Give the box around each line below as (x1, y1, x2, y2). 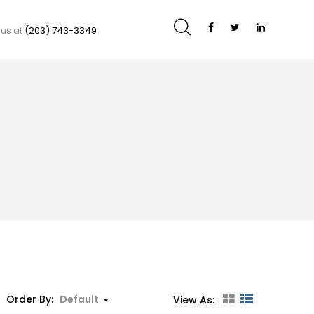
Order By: (6, 292, 56, 306)
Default (60, 292, 99, 306)
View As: (173, 293, 214, 308)
